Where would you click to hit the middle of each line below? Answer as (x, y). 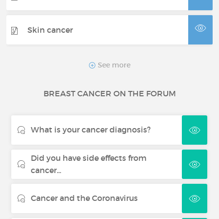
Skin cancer (50, 30)
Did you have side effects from (89, 158)
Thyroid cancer (56, 64)
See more (113, 65)
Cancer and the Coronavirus (85, 198)
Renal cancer (53, 98)
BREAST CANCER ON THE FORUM (109, 94)
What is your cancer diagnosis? (91, 130)
